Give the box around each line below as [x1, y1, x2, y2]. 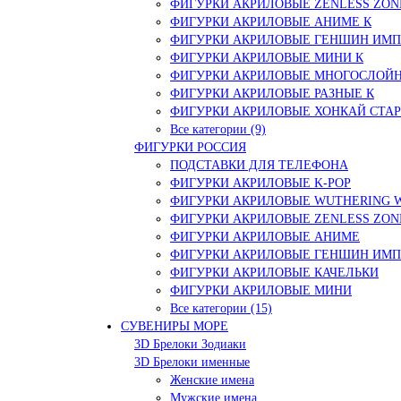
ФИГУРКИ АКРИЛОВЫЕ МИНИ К [170, 50, 363, 64]
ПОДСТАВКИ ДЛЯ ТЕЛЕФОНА [170, 158, 348, 172]
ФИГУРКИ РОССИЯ [134, 140, 246, 154]
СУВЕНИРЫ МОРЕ [121, 319, 228, 333]
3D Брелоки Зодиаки [134, 337, 246, 351]
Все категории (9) [170, 122, 266, 136]
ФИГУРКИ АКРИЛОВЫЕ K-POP [170, 175, 351, 190]
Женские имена [170, 372, 254, 387]
